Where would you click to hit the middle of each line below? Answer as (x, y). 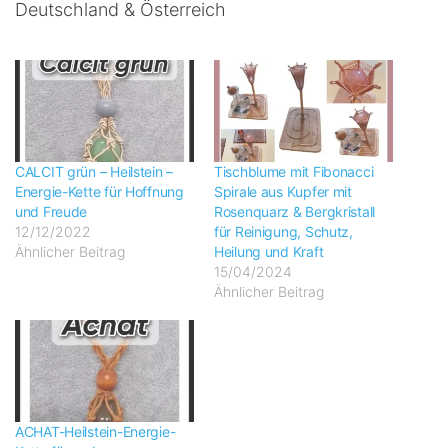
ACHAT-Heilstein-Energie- (95, 432)
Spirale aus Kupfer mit (283, 192)
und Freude (51, 212)
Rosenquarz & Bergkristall (295, 212)
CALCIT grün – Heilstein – (94, 172)
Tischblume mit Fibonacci (294, 172)
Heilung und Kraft (269, 252)
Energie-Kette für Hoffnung (99, 192)
